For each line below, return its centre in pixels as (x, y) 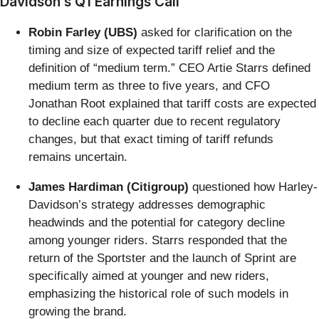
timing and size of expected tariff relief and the (152, 51)
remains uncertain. (78, 157)
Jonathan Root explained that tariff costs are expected (172, 104)
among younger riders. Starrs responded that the (158, 241)
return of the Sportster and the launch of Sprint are (162, 258)
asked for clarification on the (215, 33)
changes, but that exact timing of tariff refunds (151, 140)
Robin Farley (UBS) (83, 33)
